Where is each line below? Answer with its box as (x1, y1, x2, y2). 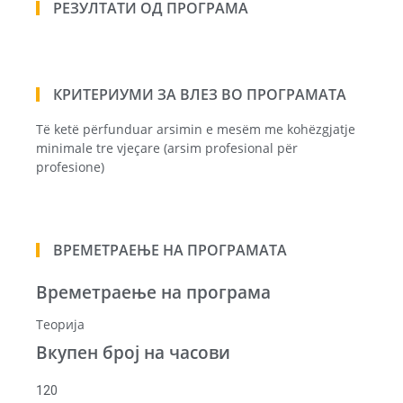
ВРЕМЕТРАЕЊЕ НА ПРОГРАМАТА (53, 240, 287, 261)
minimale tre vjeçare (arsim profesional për (36, 139, 298, 157)
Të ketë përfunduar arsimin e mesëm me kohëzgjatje (36, 120, 355, 138)
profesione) (36, 157, 104, 175)
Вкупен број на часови (36, 340, 230, 364)
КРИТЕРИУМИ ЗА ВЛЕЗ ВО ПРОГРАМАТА (53, 84, 346, 104)
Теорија (36, 316, 85, 334)
